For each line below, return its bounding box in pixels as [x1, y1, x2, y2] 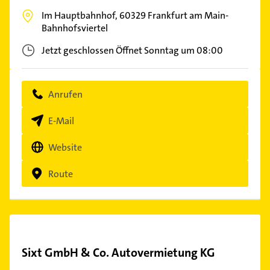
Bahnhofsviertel [42, 22, 108, 34]
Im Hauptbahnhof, [42, 9, 119, 22]
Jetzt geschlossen [42, 44, 114, 57]
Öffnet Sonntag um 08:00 [116, 44, 223, 57]
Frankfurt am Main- [148, 9, 228, 22]
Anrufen [48, 87, 83, 101]
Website [48, 140, 82, 154]
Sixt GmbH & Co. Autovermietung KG [22, 245, 215, 260]
